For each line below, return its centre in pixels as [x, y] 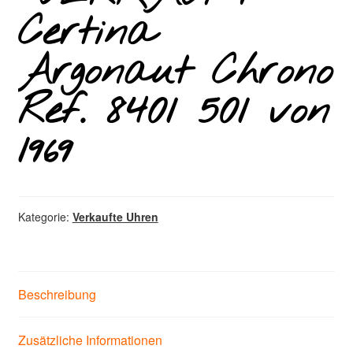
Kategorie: [45, 217]
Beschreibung [57, 294]
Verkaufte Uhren [115, 217]
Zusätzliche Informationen [90, 340]
